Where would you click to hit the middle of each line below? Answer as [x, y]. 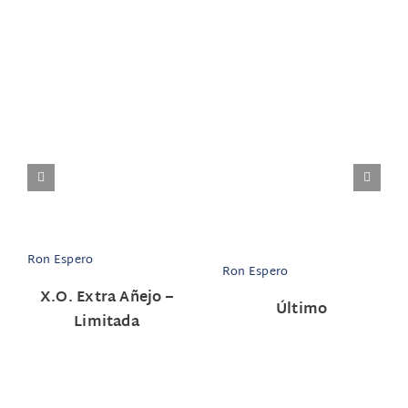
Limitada [107, 322]
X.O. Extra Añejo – [107, 298]
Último [301, 311]
